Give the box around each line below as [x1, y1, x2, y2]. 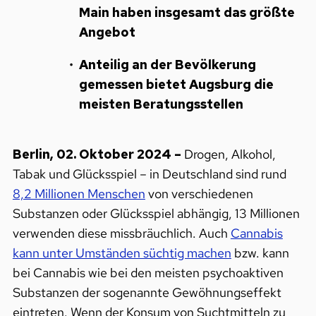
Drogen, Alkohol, [183, 146, 276, 163]
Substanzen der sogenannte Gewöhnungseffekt [12, 284, 281, 301]
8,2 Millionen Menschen [12, 186, 145, 202]
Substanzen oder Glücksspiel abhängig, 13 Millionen [12, 205, 300, 222]
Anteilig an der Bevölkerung [78, 56, 256, 73]
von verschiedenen [145, 186, 253, 202]
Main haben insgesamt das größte [78, 4, 295, 21]
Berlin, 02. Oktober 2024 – [12, 146, 184, 163]
